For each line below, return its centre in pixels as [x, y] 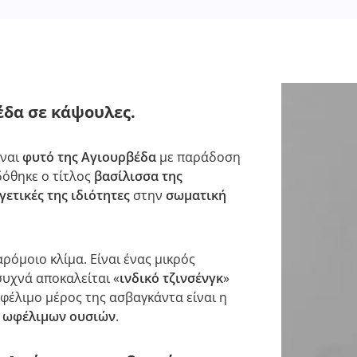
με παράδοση [198, 157]
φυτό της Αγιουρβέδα [89, 157]
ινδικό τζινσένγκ [171, 278]
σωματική [196, 195]
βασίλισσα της [138, 176]
